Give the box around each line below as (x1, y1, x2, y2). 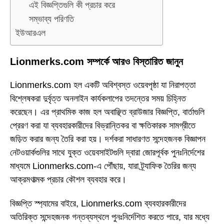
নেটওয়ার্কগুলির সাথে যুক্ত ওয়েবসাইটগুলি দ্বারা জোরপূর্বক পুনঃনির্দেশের (10, 147, 204, 157)
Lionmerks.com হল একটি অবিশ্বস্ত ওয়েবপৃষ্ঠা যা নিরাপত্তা (10, 79, 195, 90)
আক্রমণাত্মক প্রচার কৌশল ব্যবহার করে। (10, 174, 126, 184)
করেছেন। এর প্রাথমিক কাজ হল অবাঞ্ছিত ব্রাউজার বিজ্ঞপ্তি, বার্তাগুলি (10, 106, 204, 117)
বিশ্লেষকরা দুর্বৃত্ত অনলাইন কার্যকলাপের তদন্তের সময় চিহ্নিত (10, 93, 186, 103)
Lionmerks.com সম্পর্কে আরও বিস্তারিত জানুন (10, 56, 183, 67)
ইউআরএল (15, 28, 45, 38)
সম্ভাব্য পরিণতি (29, 14, 74, 24)
